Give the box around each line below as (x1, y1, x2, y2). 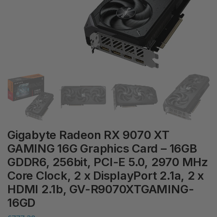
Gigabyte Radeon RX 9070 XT (7, 128, 170, 142)
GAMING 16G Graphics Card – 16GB (7, 141, 197, 155)
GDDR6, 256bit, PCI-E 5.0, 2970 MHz (7, 155, 208, 169)
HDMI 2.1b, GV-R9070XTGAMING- (7, 182, 194, 196)
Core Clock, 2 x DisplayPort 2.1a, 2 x (7, 169, 204, 183)
